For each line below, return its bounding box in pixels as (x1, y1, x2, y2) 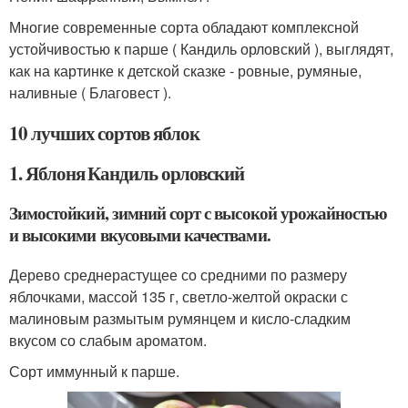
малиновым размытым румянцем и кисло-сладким (9, 308, 351, 329)
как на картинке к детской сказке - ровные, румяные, (9, 60, 362, 81)
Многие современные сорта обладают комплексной (9, 16, 359, 37)
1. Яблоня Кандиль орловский (9, 159, 244, 187)
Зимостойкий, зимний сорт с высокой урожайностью (9, 200, 388, 225)
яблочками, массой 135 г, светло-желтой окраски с (9, 286, 348, 307)
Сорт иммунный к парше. (9, 361, 179, 382)
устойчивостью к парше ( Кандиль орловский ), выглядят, (9, 38, 393, 59)
